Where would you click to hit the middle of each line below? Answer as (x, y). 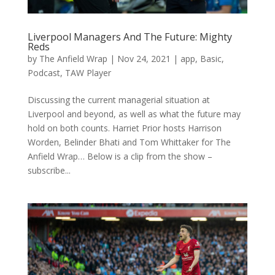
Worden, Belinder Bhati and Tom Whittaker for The (129, 142)
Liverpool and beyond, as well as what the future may (134, 114)
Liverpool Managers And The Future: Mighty (130, 37)
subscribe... (49, 170)
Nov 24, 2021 (144, 58)
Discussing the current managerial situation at (118, 99)
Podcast (44, 72)
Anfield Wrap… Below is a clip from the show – (120, 156)
